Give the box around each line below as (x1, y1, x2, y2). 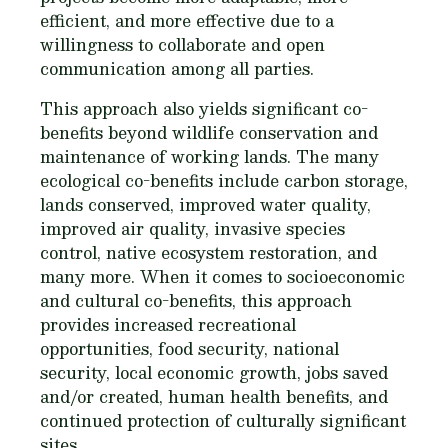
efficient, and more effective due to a (40, 7, 334, 35)
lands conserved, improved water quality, (40, 191, 371, 219)
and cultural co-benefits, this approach (40, 287, 352, 315)
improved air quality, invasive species (40, 215, 345, 243)
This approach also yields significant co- (40, 95, 368, 123)
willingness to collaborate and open (40, 31, 325, 59)
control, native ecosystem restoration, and (40, 239, 377, 267)
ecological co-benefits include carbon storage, (40, 167, 408, 195)
